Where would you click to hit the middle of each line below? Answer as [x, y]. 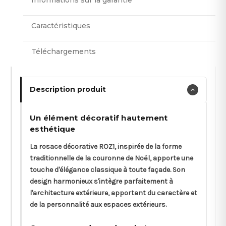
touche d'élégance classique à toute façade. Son [107, 169]
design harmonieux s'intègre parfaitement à [101, 181]
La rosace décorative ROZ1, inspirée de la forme [106, 146]
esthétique [53, 129]
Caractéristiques [61, 25]
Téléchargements [64, 51]
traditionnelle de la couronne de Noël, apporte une [111, 158]
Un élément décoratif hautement [99, 118]
